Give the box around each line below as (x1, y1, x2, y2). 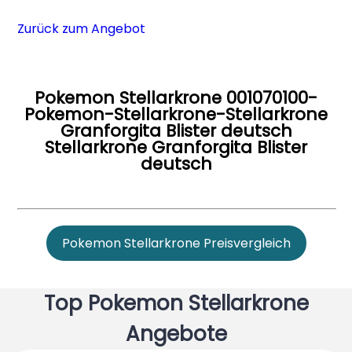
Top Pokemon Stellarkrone (43, 288, 309, 317)
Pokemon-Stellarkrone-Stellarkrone (24, 102, 328, 126)
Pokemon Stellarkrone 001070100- (35, 86, 317, 109)
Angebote (125, 319, 227, 348)
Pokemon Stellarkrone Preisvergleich (61, 233, 291, 252)
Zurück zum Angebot (17, 19, 146, 38)
